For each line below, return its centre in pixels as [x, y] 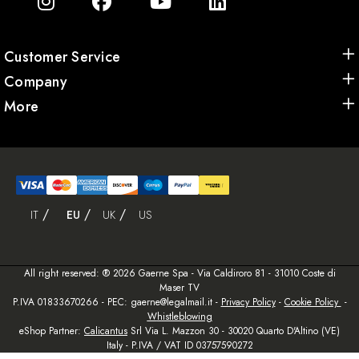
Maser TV [179, 288]
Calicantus [106, 331]
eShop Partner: [52, 331]
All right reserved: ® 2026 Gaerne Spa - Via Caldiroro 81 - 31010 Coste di [179, 274]
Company [36, 82]
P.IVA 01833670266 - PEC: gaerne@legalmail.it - [117, 303]
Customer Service [62, 57]
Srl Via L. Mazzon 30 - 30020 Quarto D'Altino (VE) [234, 331]
